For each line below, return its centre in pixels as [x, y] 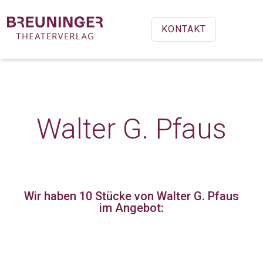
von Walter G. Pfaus [185, 196]
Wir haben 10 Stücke [78, 196]
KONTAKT [184, 29]
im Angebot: [131, 208]
